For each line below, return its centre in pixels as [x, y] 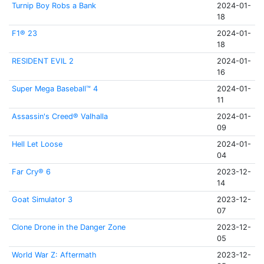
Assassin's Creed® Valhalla [60, 116]
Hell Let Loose [37, 144]
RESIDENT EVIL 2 [42, 61]
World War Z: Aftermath [54, 255]
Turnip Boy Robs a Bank [54, 6]
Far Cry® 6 [31, 172]
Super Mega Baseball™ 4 [55, 89]
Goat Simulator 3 [42, 199]
